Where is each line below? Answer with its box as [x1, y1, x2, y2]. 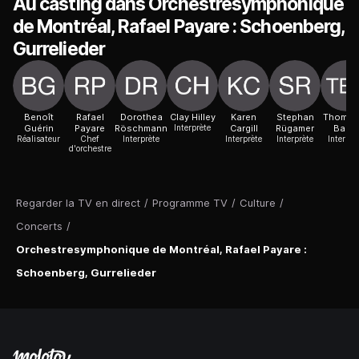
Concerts [16, 219, 63, 232]
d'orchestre [68, 143, 111, 153]
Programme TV [152, 196, 228, 209]
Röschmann [115, 122, 167, 134]
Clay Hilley [169, 111, 216, 123]
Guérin [23, 122, 54, 134]
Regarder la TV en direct [16, 196, 140, 209]
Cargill [229, 122, 258, 134]
